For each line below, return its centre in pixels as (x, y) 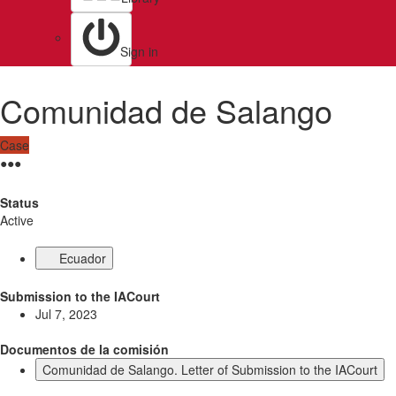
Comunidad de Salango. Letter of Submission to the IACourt (210, 369)
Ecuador (82, 258)
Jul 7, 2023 (66, 314)
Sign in (139, 51)
